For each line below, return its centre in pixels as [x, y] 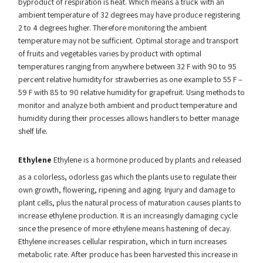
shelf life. [33, 131]
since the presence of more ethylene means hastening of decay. [124, 228]
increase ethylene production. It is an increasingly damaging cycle [128, 215]
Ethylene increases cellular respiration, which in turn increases [122, 241]
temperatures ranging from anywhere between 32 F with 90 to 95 [127, 66]
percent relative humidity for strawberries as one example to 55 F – [130, 79]
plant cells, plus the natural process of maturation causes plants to [129, 203]
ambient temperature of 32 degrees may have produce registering [129, 15]
